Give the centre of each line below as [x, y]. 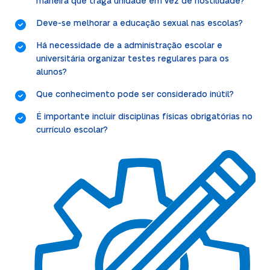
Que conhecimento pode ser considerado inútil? [135, 94]
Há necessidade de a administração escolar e [129, 46]
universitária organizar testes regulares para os [132, 59]
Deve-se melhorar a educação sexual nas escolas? [139, 23]
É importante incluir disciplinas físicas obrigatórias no [144, 117]
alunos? [51, 72]
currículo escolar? [72, 130]
